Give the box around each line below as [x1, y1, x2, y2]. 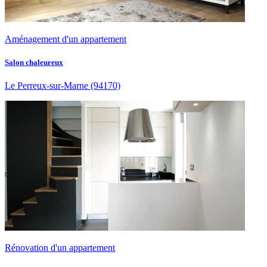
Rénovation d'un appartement [5, 243, 115, 253]
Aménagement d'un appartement [5, 33, 126, 44]
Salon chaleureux [5, 57, 63, 67]
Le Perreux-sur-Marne [5, 80, 88, 91]
